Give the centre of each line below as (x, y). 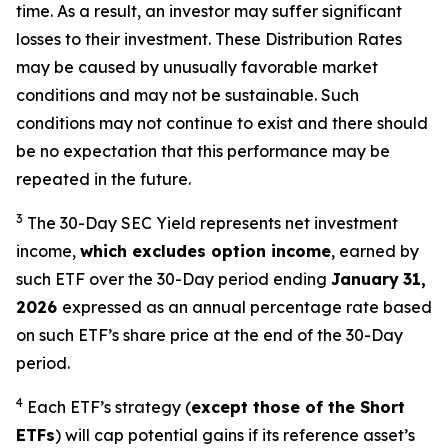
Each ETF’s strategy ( (109, 407)
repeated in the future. (103, 179)
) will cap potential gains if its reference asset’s (235, 435)
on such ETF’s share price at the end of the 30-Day (209, 335)
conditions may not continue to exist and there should (222, 123)
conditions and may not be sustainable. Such (187, 95)
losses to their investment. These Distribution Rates (209, 39)
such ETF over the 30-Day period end (159, 279)
